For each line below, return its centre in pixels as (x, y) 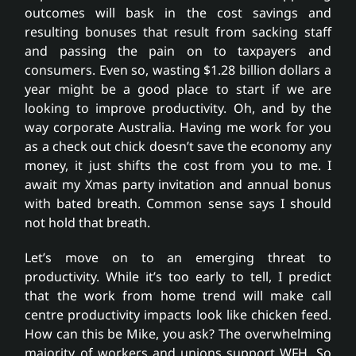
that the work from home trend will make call (178, 295)
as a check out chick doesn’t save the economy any (178, 146)
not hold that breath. (88, 222)
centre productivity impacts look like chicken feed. (178, 314)
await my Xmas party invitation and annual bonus (178, 184)
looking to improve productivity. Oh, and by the (178, 108)
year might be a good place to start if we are (178, 89)
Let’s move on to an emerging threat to (178, 257)
